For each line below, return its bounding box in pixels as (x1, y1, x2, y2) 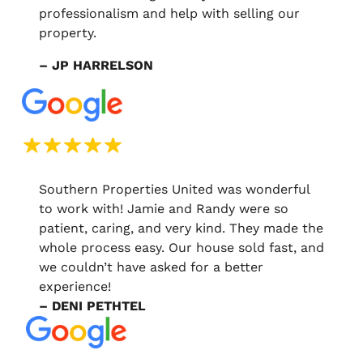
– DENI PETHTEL (39, 297, 146, 314)
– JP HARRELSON (39, 58, 153, 74)
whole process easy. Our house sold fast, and (39, 239, 324, 255)
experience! (39, 278, 111, 294)
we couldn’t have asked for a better (39, 258, 263, 275)
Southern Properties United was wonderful (39, 181, 310, 197)
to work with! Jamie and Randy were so (39, 200, 288, 216)
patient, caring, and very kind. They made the (39, 220, 323, 236)
